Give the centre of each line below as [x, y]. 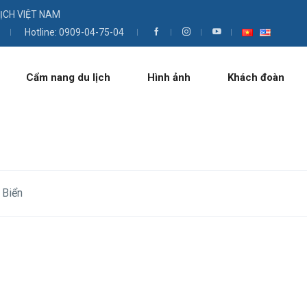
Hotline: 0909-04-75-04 [74, 32]
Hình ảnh [169, 77]
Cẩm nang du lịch [68, 77]
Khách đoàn [256, 77]
